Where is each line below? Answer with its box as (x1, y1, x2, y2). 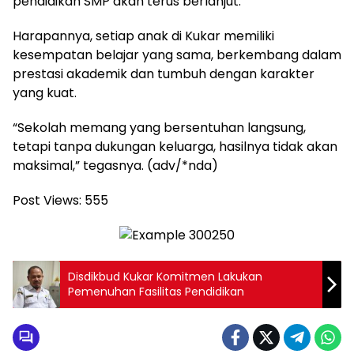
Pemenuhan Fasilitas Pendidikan (68, 284, 244, 300)
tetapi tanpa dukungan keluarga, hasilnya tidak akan (13, 137, 337, 156)
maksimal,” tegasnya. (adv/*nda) (13, 156, 218, 175)
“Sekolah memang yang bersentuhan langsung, (13, 118, 306, 137)
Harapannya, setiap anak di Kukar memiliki (13, 26, 274, 45)
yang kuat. (13, 83, 77, 102)
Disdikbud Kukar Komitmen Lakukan (68, 269, 262, 285)
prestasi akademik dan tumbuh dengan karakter (13, 64, 314, 83)
